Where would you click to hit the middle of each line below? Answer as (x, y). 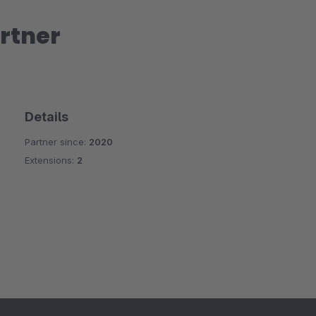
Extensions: (50, 160)
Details (46, 117)
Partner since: (56, 142)
